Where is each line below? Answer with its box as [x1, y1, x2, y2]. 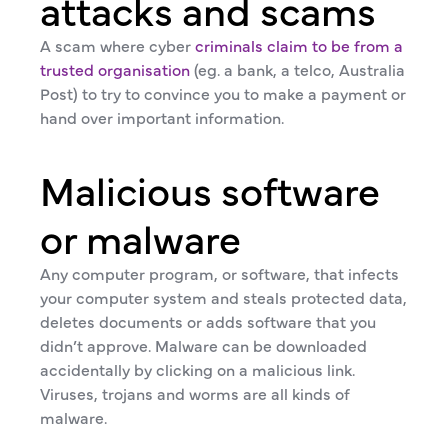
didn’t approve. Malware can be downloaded [40, 334, 367, 356]
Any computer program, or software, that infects [40, 262, 399, 284]
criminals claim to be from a [195, 34, 403, 56]
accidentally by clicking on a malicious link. [40, 358, 355, 380]
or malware [40, 209, 241, 264]
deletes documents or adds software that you [40, 310, 376, 332]
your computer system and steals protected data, [40, 286, 407, 308]
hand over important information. [40, 106, 284, 128]
